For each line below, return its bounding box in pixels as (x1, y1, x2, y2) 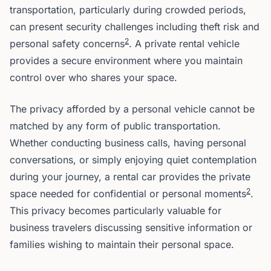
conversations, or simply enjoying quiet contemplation (10, 154, 256, 166)
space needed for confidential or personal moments (10, 188, 246, 200)
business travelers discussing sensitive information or (10, 221, 252, 233)
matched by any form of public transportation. (10, 120, 221, 132)
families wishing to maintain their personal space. (10, 238, 234, 250)
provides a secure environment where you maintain (10, 54, 243, 67)
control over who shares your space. (10, 71, 177, 83)
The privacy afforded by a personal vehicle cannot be (10, 103, 255, 115)
